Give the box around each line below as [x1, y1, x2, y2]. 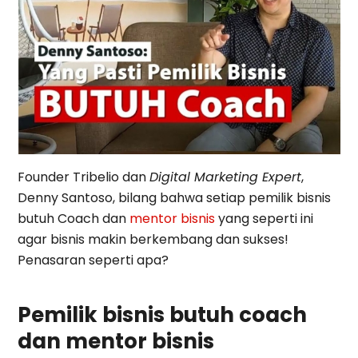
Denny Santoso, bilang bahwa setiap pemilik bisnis [18, 189, 332, 208]
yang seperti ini [215, 209, 314, 229]
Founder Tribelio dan [18, 168, 150, 187]
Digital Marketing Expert [149, 168, 302, 187]
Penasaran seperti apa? [18, 251, 169, 270]
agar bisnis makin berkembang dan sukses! [18, 230, 289, 249]
